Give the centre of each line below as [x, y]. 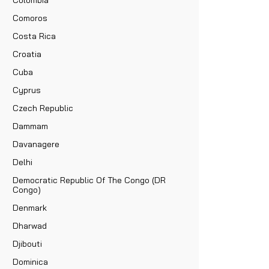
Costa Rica [34, 36]
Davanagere [36, 144]
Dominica [30, 261]
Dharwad [30, 225]
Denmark [30, 207]
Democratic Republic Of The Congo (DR [89, 180]
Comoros [30, 18]
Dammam [30, 126]
